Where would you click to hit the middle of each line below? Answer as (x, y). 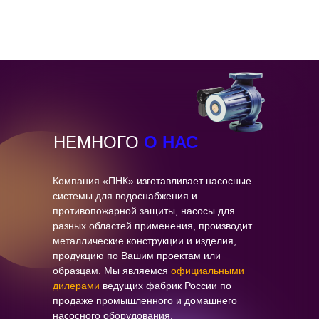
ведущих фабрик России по (166, 286)
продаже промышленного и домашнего (145, 300)
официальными (208, 271)
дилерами (76, 286)
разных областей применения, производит (152, 226)
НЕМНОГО (99, 142)
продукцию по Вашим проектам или (137, 256)
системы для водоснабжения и (125, 196)
